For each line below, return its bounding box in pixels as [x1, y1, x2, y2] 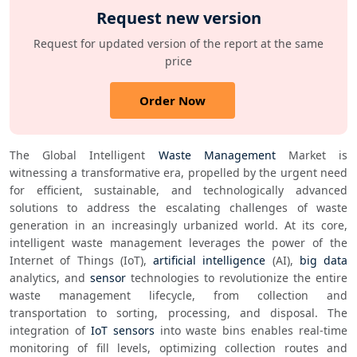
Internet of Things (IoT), [10, 253, 153, 269]
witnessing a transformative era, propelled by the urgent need [10, 165, 347, 181]
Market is [275, 147, 348, 163]
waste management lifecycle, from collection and [10, 288, 347, 304]
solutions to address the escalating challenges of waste [10, 200, 347, 216]
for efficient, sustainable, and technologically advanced [10, 182, 347, 198]
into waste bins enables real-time [154, 323, 347, 339]
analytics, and [10, 270, 90, 286]
